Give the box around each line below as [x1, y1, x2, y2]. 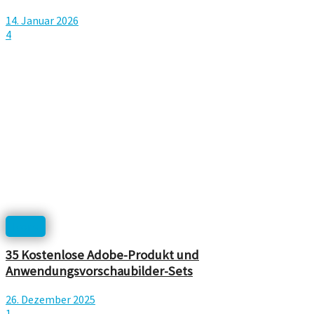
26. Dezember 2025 [6, 292, 95, 306]
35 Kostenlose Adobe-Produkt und [6, 246, 199, 263]
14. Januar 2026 [6, 13, 78, 28]
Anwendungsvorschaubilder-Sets [6, 262, 193, 279]
